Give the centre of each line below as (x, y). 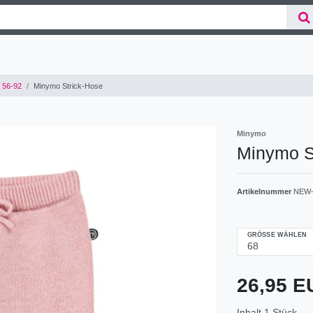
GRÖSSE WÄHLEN (275, 234)
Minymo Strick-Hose (68, 86)
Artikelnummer (265, 191)
